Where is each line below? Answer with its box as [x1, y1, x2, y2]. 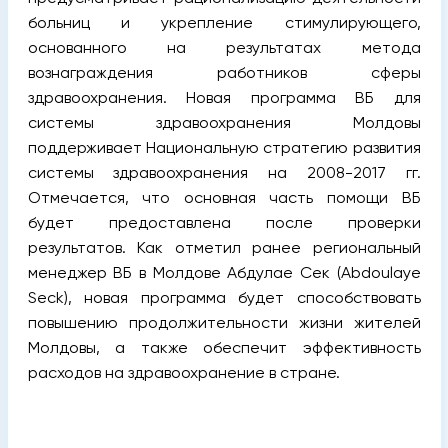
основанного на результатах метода [27, 37, 421, 57]
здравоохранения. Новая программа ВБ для [27, 87, 421, 107]
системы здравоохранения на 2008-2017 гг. [27, 162, 421, 182]
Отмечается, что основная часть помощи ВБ [27, 187, 421, 207]
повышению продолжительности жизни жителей [27, 312, 421, 332]
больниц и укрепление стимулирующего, [27, 12, 421, 32]
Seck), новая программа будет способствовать [27, 287, 421, 307]
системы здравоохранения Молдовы [27, 112, 421, 132]
